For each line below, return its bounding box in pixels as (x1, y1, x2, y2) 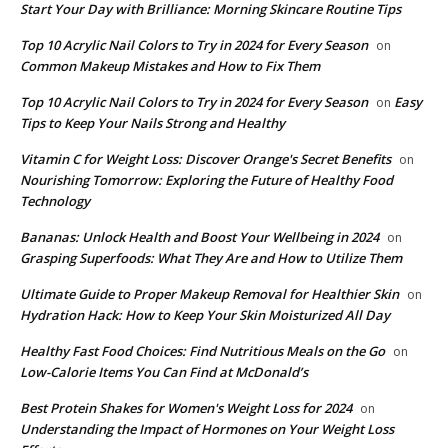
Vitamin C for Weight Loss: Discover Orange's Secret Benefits (20, 149, 391, 168)
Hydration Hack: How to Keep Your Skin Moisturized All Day (20, 305, 390, 324)
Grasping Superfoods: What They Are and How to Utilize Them (20, 248, 402, 267)
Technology (20, 191, 90, 210)
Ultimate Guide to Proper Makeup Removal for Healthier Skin (20, 284, 399, 303)
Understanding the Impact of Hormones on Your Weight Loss (20, 419, 394, 438)
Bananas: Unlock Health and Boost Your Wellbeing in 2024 (20, 227, 379, 246)
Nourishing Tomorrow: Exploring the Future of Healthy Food (20, 170, 393, 189)
